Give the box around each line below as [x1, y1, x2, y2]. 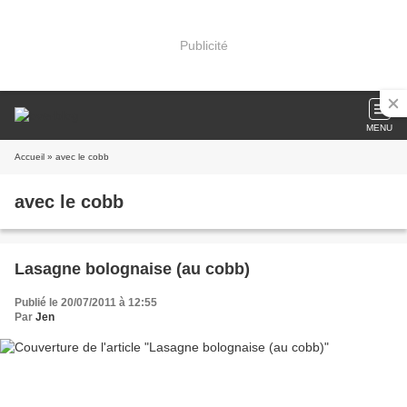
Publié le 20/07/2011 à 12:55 [15, 296, 157, 309]
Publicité [179, 37, 228, 53]
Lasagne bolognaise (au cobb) [15, 260, 250, 278]
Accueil [15, 152, 45, 162]
